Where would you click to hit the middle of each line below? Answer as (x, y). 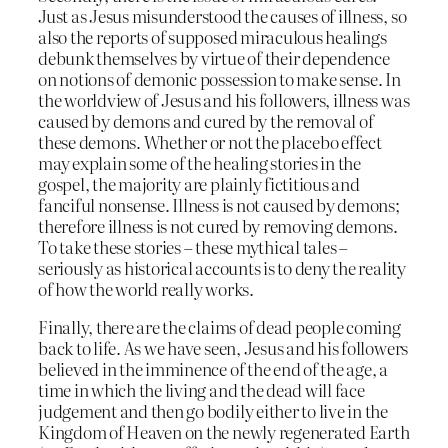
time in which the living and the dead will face (201, 389)
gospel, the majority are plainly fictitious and (199, 183)
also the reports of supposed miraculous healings (212, 36)
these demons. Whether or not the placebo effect (210, 141)
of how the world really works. (146, 288)
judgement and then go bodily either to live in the (213, 410)
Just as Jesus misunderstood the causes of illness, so (222, 15)
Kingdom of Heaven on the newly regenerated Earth (224, 431)
